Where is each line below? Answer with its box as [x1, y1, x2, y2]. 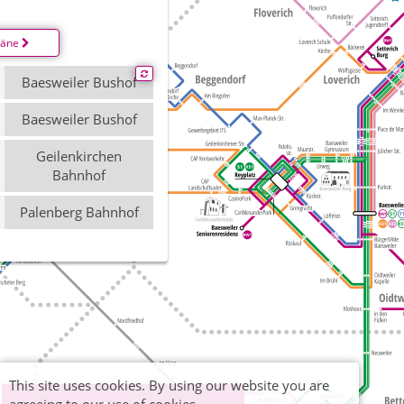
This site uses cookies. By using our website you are [9, 376, 329, 394]
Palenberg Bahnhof [19, 202, 139, 221]
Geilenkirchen [36, 146, 122, 165]
